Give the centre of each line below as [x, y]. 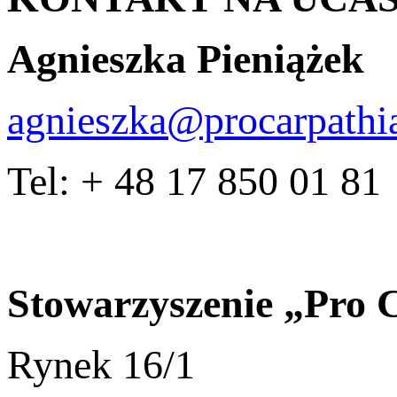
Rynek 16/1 [101, 364]
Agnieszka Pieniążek [186, 58]
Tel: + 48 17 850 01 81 [194, 181]
